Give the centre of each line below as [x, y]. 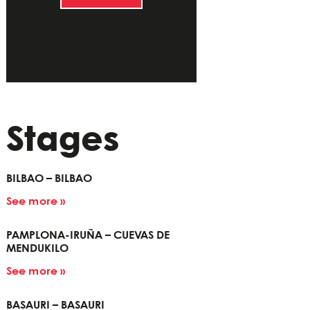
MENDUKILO [37, 249]
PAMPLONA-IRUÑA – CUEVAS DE [88, 236]
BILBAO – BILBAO [49, 179]
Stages [63, 141]
